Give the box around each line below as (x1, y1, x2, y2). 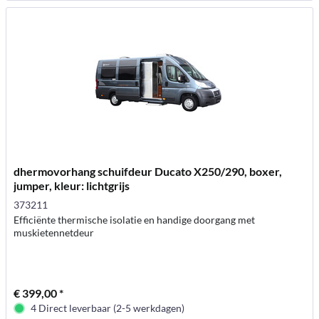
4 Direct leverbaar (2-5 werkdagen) (31, 302, 185, 315)
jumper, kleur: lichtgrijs (14, 179, 130, 193)
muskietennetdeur (14, 226, 95, 239)
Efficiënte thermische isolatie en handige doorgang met (14, 214, 256, 226)
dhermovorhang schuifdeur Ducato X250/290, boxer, (14, 164, 283, 179)
